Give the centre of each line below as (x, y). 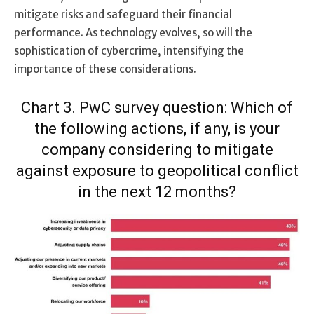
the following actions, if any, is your (157, 128)
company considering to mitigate (157, 149)
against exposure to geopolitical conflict (157, 170)
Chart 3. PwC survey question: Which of (157, 107)
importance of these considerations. (106, 69)
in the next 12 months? (157, 191)
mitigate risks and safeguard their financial (123, 14)
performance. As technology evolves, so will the (133, 32)
